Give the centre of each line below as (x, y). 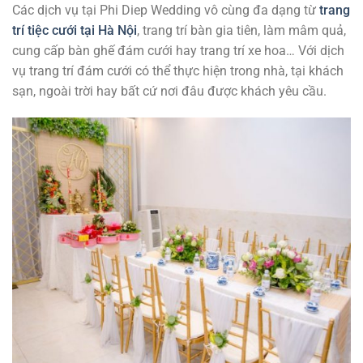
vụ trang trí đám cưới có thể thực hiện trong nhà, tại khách (178, 70)
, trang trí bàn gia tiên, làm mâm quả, (241, 30)
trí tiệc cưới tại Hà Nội (75, 30)
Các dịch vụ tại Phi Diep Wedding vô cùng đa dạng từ (166, 10)
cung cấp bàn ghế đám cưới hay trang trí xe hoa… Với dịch (178, 50)
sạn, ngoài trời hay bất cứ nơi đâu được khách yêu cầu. (169, 91)
